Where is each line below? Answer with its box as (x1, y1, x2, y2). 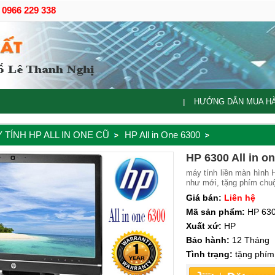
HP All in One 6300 (125, 130, 200, 140)
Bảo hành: (186, 235, 230, 245)
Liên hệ (224, 193, 255, 203)
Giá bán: (186, 193, 222, 203)
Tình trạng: (186, 249, 233, 259)
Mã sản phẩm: (186, 207, 245, 217)
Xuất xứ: (186, 221, 222, 231)
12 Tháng (230, 235, 269, 245)
